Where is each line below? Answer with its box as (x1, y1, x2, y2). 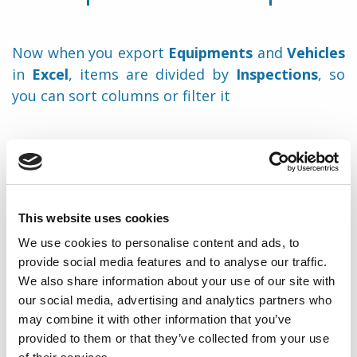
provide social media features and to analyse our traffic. (18, 255, 328, 269)
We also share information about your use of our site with (18, 274, 335, 288)
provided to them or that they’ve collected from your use (18, 331, 329, 345)
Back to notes (29, 278, 124, 298)
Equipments (168, 43, 253, 62)
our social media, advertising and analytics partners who (18, 293, 331, 307)
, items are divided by (69, 65, 236, 84)
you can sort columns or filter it (12, 86, 230, 105)
